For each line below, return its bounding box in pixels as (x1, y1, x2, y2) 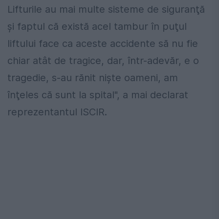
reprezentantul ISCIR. (7, 106, 107, 118)
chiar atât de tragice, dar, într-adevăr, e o (7, 55, 199, 67)
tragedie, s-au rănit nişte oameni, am (7, 72, 178, 84)
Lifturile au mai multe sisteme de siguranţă (7, 3, 205, 16)
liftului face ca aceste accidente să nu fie (7, 38, 198, 50)
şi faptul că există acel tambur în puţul (7, 21, 187, 33)
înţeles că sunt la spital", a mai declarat (7, 89, 188, 101)
